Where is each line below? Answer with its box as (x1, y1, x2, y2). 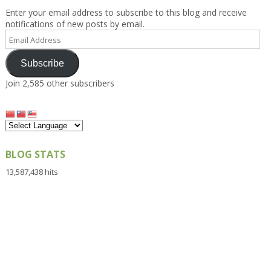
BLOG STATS (5, 147, 65, 161)
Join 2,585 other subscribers (5, 77, 114, 90)
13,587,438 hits (5, 166, 58, 177)
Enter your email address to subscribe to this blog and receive (5, 7, 247, 19)
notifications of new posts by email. (5, 18, 145, 30)
